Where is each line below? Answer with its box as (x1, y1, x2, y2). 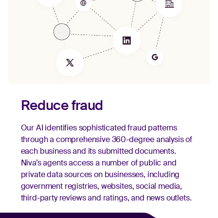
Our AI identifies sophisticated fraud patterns (20, 123, 178, 133)
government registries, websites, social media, (20, 181, 182, 192)
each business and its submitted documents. (20, 146, 176, 157)
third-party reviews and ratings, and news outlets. (20, 193, 192, 203)
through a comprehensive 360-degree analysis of (20, 134, 193, 145)
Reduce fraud (20, 96, 104, 115)
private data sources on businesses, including (20, 169, 180, 180)
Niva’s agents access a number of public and (20, 158, 177, 168)
